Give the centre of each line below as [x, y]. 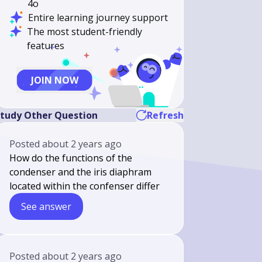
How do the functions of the [71, 158]
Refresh [165, 115]
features [46, 46]
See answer [46, 206]
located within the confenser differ [85, 186]
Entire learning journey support [98, 18]
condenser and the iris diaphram [81, 172]
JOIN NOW [54, 80]
